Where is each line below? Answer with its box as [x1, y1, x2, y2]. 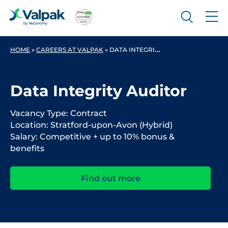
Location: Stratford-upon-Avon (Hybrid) [10, 120, 173, 130]
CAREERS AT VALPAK [36, 46, 103, 53]
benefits [10, 144, 44, 153]
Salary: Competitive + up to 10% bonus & [10, 132, 175, 141]
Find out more [80, 173, 140, 183]
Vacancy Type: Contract [10, 108, 107, 118]
